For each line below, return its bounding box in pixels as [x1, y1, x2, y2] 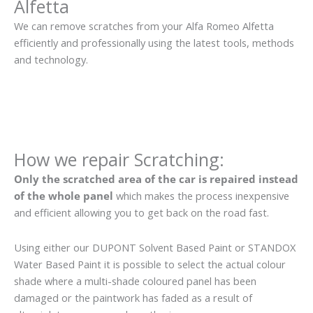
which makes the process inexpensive [113, 189, 289, 203]
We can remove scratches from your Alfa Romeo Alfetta [14, 18, 274, 33]
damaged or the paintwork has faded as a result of [14, 290, 252, 305]
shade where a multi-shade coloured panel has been [14, 273, 256, 288]
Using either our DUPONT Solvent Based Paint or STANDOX [14, 240, 296, 254]
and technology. [14, 52, 88, 66]
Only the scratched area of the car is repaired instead [14, 172, 298, 187]
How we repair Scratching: [14, 147, 224, 172]
